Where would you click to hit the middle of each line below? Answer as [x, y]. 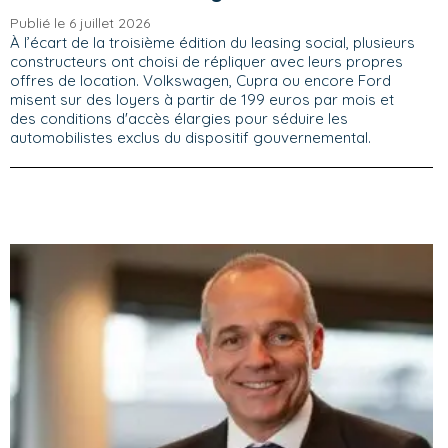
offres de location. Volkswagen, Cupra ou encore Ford [200, 80]
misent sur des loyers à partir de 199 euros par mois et [202, 99]
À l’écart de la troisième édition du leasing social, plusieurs [212, 42]
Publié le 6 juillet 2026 [80, 23]
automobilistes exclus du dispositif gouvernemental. [192, 137]
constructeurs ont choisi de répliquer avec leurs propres [206, 61]
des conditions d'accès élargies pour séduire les [179, 118]
